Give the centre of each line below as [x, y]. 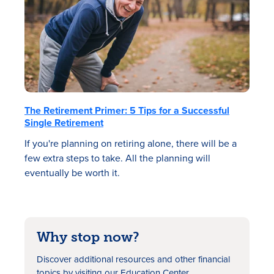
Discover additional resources [97, 259]
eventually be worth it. [72, 173]
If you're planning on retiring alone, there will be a [131, 143]
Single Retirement [64, 123]
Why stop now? [88, 237]
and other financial [194, 259]
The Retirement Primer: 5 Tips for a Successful [127, 110]
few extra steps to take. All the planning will [117, 158]
